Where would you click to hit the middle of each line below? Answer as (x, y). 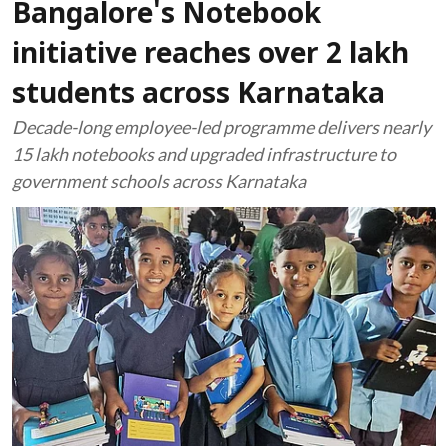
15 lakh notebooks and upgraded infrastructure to (204, 154)
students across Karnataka (198, 96)
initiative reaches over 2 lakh (210, 56)
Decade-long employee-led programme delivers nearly (221, 127)
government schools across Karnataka (159, 181)
